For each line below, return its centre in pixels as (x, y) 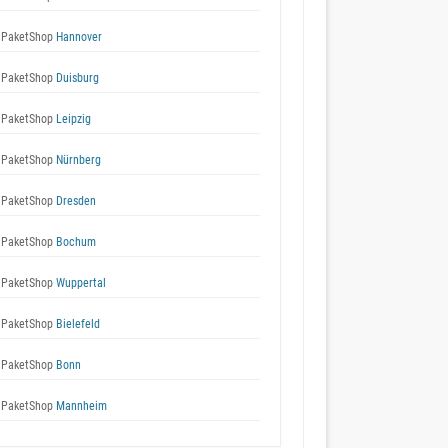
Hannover (77, 37)
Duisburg (76, 78)
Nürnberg (77, 160)
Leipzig (72, 119)
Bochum (74, 242)
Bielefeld (76, 324)
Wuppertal (79, 283)
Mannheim (80, 406)
